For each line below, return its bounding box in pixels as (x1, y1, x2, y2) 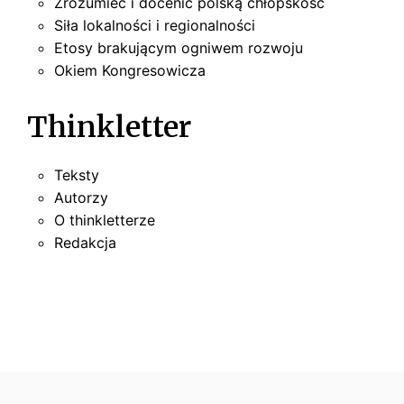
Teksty (54, 165, 99, 184)
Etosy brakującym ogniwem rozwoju (54, 38, 303, 57)
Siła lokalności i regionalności (54, 15, 255, 34)
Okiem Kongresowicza (54, 60, 206, 79)
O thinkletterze (54, 210, 155, 229)
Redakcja (54, 233, 116, 252)
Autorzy (54, 188, 108, 207)
